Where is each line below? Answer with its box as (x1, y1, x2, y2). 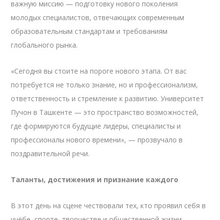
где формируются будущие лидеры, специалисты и (11, 121, 181, 131)
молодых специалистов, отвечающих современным (11, 12, 185, 22)
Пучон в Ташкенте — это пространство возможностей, (11, 107, 199, 117)
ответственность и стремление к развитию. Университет (11, 93, 204, 103)
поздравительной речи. (11, 148, 90, 158)
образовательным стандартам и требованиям (11, 26, 168, 36)
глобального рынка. (11, 40, 78, 50)
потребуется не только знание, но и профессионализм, (11, 80, 198, 89)
